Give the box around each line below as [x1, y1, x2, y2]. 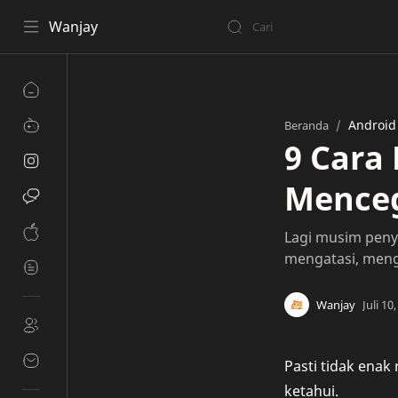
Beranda [283, 118, 329, 133]
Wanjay [49, 17, 98, 36]
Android [347, 116, 396, 133]
